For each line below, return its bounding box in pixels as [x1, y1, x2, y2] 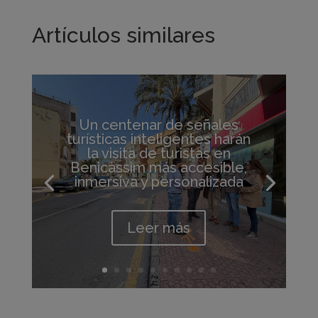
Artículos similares [31, 23, 215, 48]
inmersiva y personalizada [74, 172, 243, 190]
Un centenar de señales [79, 116, 238, 133]
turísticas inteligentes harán [67, 130, 251, 148]
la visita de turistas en [87, 144, 231, 162]
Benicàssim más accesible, [70, 158, 248, 176]
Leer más [127, 219, 191, 236]
